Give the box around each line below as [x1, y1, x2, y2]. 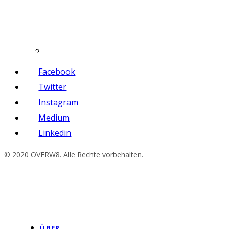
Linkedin [38, 127, 72, 139]
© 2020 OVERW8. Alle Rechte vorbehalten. [4, 150, 143, 159]
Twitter [38, 81, 67, 93]
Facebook [38, 66, 76, 77]
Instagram [38, 97, 79, 108]
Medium [38, 112, 70, 123]
